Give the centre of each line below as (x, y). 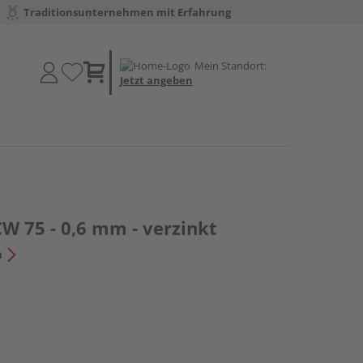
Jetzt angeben (156, 80)
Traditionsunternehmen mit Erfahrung (128, 12)
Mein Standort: (231, 65)
